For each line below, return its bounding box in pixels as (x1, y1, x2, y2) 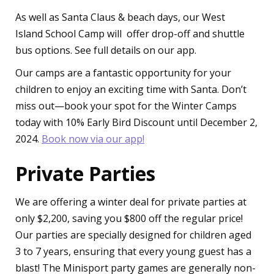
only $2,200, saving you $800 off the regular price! (15, 212, 243, 225)
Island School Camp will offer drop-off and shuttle (15, 27, 245, 40)
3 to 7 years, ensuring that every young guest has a (15, 245, 251, 258)
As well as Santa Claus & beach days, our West (15, 10, 225, 24)
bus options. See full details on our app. (15, 43, 196, 57)
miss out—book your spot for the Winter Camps (15, 99, 237, 113)
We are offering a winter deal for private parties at (15, 195, 246, 209)
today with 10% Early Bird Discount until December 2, (15, 116, 257, 129)
